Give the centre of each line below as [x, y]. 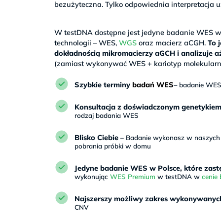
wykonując [92, 177]
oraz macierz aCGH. [172, 42]
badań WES [153, 85]
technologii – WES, [87, 42]
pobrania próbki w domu [112, 146]
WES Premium [132, 177]
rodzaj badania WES [106, 115]
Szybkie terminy [103, 85]
